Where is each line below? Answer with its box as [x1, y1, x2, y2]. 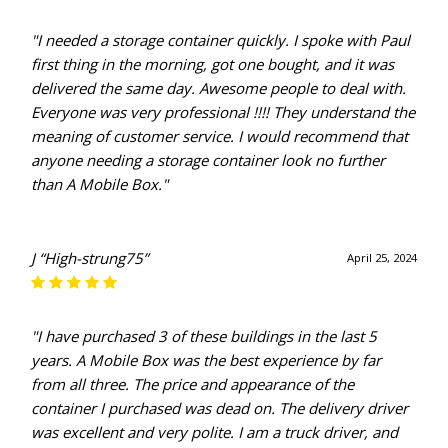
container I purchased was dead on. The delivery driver [31, 398, 409, 419]
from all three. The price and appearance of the [31, 374, 355, 395]
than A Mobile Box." [31, 174, 169, 195]
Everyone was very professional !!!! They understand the [31, 102, 416, 123]
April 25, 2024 [346, 250, 417, 266]
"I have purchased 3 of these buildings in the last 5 [31, 326, 378, 347]
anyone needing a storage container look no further [31, 150, 386, 171]
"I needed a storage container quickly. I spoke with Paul [31, 30, 411, 51]
